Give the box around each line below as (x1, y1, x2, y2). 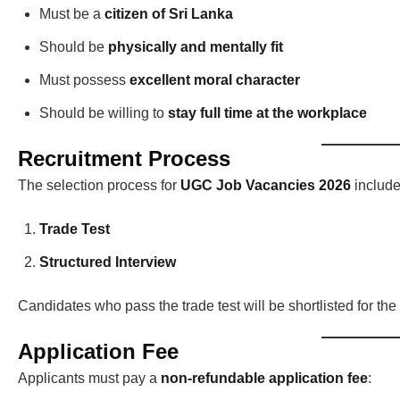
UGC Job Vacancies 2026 (180, 178, 351, 194)
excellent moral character (129, 72, 300, 88)
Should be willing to (39, 105, 168, 121)
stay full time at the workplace (168, 105, 367, 121)
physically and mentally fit (108, 39, 283, 55)
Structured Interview (39, 254, 176, 271)
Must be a (39, 6, 104, 22)
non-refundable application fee (161, 371, 368, 387)
